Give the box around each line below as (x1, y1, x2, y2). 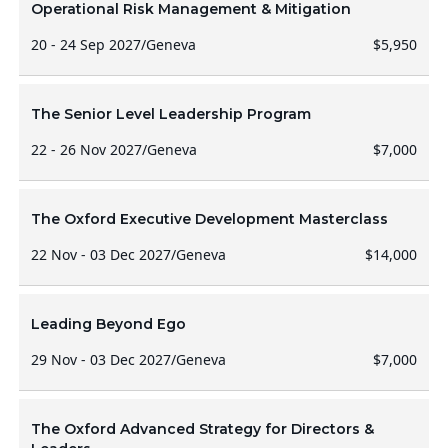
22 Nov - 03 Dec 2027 (30, 245, 171, 264)
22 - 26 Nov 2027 (30, 140, 142, 159)
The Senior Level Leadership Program (30, 105, 311, 123)
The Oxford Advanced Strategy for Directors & (30, 420, 374, 438)
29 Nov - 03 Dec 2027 (30, 350, 171, 369)
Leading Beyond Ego (30, 315, 186, 333)
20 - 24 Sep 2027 (30, 35, 141, 54)
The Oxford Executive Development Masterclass (30, 210, 388, 228)
